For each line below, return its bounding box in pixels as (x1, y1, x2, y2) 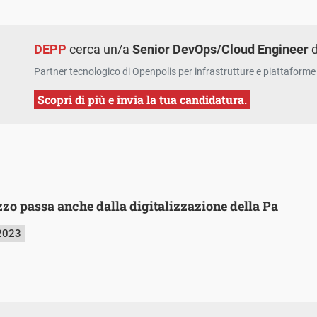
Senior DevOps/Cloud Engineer (132, 42, 309, 57)
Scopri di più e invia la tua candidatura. (38, 92, 248, 108)
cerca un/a (67, 42, 133, 57)
